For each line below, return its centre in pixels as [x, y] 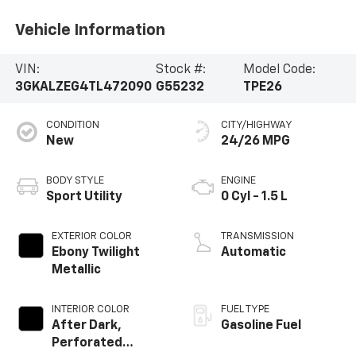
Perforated [87, 343]
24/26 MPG [255, 141]
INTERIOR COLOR [90, 309]
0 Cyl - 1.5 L [254, 197]
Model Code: [279, 70]
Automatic [253, 252]
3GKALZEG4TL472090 [83, 88]
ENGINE [238, 180]
